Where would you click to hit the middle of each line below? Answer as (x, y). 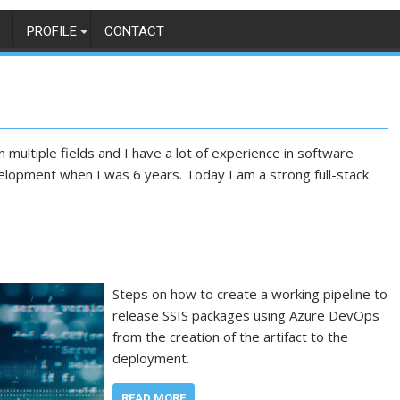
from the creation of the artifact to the (231, 337)
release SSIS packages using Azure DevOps (246, 315)
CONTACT (134, 31)
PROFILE (52, 31)
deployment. (151, 358)
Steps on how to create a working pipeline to (250, 294)
